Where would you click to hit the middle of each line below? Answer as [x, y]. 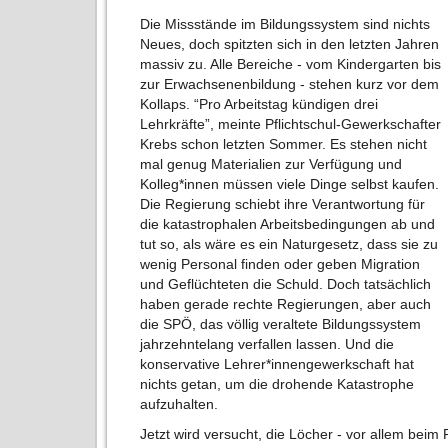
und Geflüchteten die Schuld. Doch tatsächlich [286, 284]
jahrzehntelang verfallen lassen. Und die [267, 344]
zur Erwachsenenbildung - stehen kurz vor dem [290, 84]
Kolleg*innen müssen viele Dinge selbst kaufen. [290, 184]
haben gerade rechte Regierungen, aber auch [286, 304]
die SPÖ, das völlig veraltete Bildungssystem [281, 324]
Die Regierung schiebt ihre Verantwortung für [283, 204]
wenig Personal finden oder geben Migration [280, 264]
